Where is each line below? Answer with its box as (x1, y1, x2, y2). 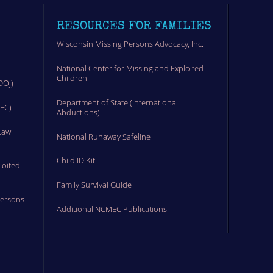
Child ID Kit (56, 155, 95, 166)
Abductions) (56, 106, 100, 118)
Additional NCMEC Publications (56, 203, 167, 214)
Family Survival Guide (56, 179, 132, 190)
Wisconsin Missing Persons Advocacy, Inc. (56, 38, 204, 50)
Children (56, 73, 87, 84)
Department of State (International (56, 96, 178, 108)
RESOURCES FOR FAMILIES (56, 17, 211, 34)
